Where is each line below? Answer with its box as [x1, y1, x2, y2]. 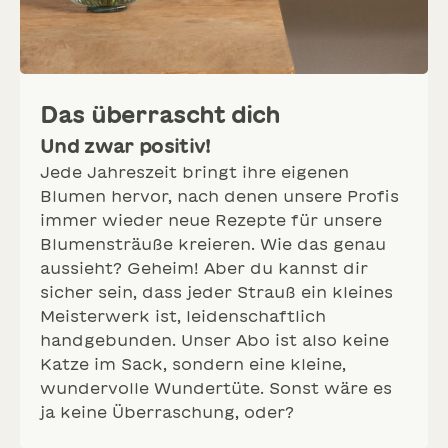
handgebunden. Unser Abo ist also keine [40, 331, 389, 348]
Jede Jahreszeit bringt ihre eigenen [40, 163, 349, 180]
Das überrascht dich [40, 102, 281, 126]
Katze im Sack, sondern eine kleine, [40, 355, 346, 372]
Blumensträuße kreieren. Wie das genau [40, 235, 386, 252]
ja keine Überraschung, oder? [40, 403, 294, 420]
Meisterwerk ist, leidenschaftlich [40, 307, 326, 324]
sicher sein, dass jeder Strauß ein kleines [40, 283, 393, 300]
